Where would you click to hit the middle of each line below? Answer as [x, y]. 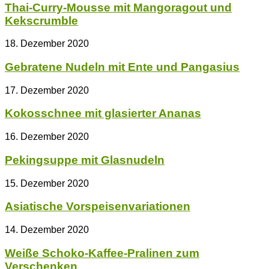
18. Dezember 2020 [47, 44]
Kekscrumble [41, 20]
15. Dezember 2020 [47, 183]
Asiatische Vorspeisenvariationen [98, 207]
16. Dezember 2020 [47, 137]
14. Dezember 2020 [47, 230]
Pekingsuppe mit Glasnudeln [85, 160]
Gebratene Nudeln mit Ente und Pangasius [122, 67]
